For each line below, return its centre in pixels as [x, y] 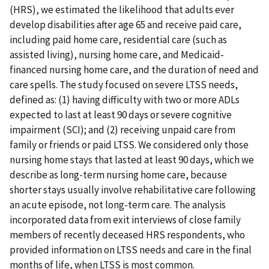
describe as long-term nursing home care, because [118, 175]
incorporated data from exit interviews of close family [125, 220]
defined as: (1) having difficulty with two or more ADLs [125, 100]
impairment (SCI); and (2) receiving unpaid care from [122, 130]
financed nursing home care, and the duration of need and [134, 70]
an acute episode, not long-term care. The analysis [118, 205]
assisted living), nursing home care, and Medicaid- [117, 55]
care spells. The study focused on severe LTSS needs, [124, 85]
